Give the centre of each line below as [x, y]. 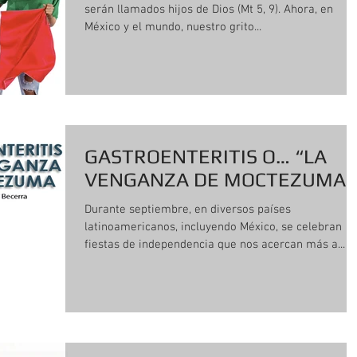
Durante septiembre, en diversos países [188, 209]
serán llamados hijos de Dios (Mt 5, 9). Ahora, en [184, 10]
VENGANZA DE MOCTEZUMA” [220, 179]
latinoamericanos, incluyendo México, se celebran [213, 227]
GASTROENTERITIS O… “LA [206, 156]
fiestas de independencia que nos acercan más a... [215, 244]
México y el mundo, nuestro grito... [173, 27]
